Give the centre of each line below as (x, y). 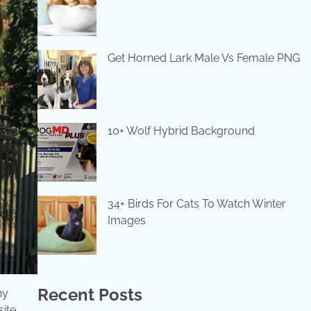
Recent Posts (90, 295)
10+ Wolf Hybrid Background (181, 131)
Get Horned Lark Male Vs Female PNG (203, 58)
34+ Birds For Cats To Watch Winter (196, 204)
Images (126, 220)
